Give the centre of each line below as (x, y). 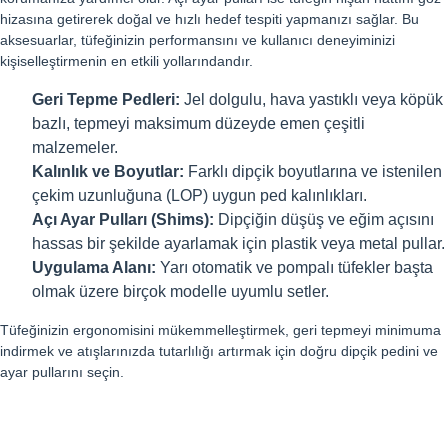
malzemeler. (75, 148)
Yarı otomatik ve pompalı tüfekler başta (294, 268)
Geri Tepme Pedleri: (106, 100)
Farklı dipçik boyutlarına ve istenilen (313, 172)
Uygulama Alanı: (94, 268)
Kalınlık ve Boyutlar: (108, 172)
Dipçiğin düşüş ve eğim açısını (324, 220)
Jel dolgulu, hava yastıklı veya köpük (311, 100)
